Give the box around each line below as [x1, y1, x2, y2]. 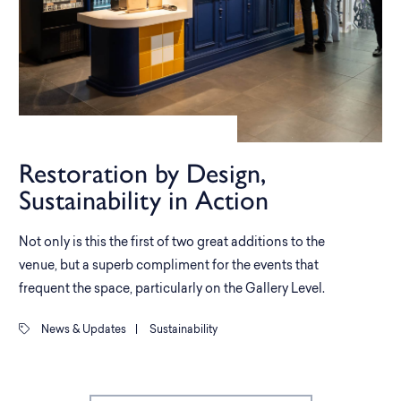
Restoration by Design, [19, 157, 267, 190]
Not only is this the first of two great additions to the [19, 236, 325, 250]
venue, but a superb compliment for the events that [19, 260, 319, 273]
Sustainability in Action [19, 183, 269, 217]
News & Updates [38, 325, 126, 336]
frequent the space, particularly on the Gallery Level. [19, 283, 325, 296]
